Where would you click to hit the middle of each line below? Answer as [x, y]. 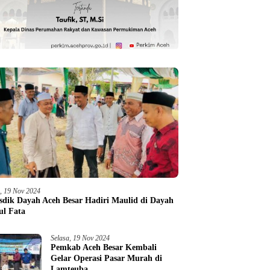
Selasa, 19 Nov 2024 [80, 238]
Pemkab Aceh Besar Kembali [104, 248]
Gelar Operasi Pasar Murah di [107, 259]
